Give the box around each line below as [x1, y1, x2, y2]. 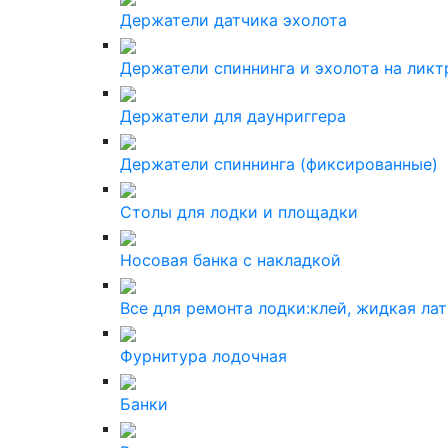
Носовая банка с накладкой [120, 250, 341, 270]
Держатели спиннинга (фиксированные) [120, 154, 438, 174]
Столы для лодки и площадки [120, 202, 358, 222]
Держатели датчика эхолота [120, 10, 347, 30]
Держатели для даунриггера [120, 106, 346, 126]
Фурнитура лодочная [120, 346, 287, 366]
